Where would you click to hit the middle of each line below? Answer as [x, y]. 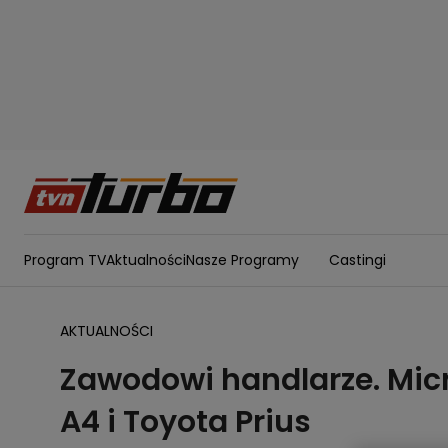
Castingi [357, 259]
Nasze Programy [242, 259]
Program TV [65, 259]
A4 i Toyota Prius [185, 422]
